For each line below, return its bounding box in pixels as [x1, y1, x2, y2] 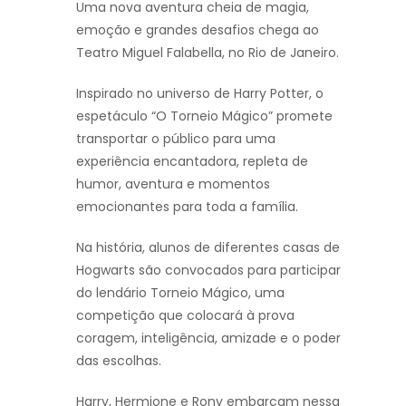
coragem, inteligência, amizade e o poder [76, 328, 341, 347]
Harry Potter [234, 83, 309, 102]
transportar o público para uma [76, 129, 275, 148]
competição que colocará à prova [76, 305, 295, 324]
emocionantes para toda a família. [76, 197, 298, 216]
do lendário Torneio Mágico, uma [76, 283, 285, 302]
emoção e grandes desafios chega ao [76, 20, 319, 39]
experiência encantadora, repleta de [76, 151, 308, 170]
